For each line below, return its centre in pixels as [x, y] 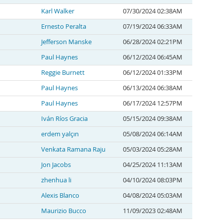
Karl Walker [58, 11]
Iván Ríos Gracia [64, 119]
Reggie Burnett [63, 73]
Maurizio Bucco [64, 211]
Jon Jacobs [56, 165]
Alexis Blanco [60, 195]
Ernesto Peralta [64, 27]
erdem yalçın [60, 134]
